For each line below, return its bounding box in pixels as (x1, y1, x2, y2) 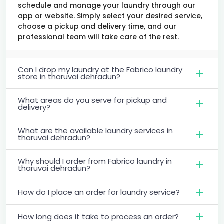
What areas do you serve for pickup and (18, 94, 167, 105)
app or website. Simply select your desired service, (18, 10, 202, 21)
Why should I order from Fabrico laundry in (18, 155, 172, 166)
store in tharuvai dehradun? (18, 71, 120, 82)
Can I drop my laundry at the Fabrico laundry (18, 64, 182, 75)
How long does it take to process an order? (18, 211, 179, 222)
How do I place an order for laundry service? (18, 186, 180, 197)
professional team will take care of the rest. (18, 31, 179, 42)
